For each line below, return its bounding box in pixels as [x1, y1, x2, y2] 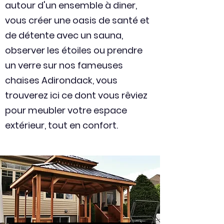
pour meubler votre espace [5, 104, 127, 116]
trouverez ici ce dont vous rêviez [5, 89, 147, 101]
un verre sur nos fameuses [5, 59, 123, 71]
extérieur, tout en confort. [5, 119, 118, 131]
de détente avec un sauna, [5, 29, 123, 41]
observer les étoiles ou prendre [5, 44, 142, 56]
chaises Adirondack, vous [5, 74, 117, 86]
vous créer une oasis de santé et [5, 14, 149, 26]
